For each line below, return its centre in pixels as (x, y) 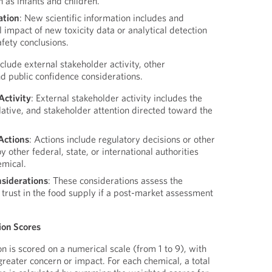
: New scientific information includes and (102, 18)
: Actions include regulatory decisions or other (122, 139)
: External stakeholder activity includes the (117, 98)
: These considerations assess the (116, 180)
